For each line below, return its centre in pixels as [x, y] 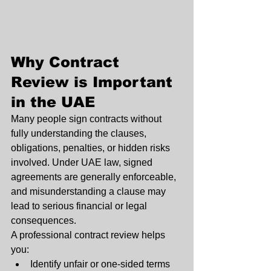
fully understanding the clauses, [80, 134]
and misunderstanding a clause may [90, 192]
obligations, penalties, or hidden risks [92, 148]
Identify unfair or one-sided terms [100, 264]
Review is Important [94, 82]
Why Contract [67, 62]
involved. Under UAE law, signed [83, 163]
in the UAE [53, 102]
